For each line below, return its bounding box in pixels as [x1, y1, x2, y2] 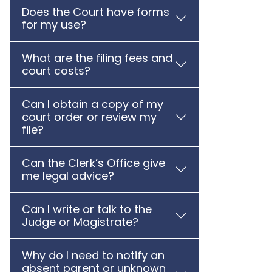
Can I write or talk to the [22, 202, 152, 217]
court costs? [22, 63, 90, 78]
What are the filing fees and [22, 50, 172, 66]
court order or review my [22, 109, 157, 124]
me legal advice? [22, 168, 114, 183]
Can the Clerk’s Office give [22, 155, 165, 171]
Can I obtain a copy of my [22, 97, 163, 112]
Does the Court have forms [22, 4, 169, 19]
